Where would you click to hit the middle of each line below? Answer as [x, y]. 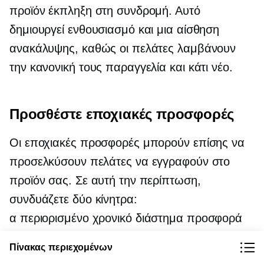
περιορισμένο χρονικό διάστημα [101, 218]
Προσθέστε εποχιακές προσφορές [122, 114]
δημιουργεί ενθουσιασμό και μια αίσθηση [115, 29]
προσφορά [213, 218]
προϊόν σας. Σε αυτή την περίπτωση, [105, 180]
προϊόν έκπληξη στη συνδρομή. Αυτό [105, 10]
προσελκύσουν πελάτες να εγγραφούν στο [120, 161]
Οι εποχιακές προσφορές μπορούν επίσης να [127, 142]
